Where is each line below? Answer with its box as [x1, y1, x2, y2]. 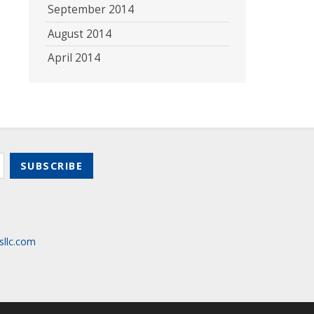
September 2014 [47, 2, 134, 18]
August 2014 [47, 26, 111, 41]
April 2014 [47, 50, 100, 65]
